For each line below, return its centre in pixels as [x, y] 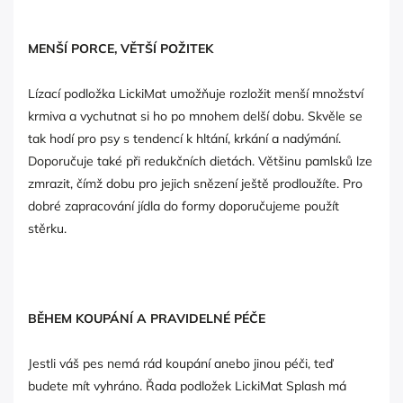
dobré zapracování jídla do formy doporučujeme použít [184, 206]
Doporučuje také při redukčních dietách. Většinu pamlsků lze [200, 161]
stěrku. [47, 228]
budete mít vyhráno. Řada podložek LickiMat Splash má [187, 385]
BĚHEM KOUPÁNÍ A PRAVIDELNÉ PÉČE [147, 318]
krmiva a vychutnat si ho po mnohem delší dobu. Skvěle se [195, 116]
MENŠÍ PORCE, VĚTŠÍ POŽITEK [121, 48]
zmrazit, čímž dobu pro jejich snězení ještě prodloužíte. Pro [195, 183]
